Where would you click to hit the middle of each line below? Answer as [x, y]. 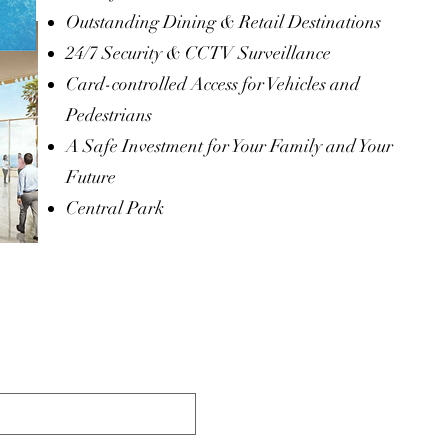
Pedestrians [109, 115]
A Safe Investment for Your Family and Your [229, 146]
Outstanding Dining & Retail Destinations [223, 22]
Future [91, 177]
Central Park [115, 208]
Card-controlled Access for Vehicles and [213, 84]
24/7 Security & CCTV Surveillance [198, 53]
